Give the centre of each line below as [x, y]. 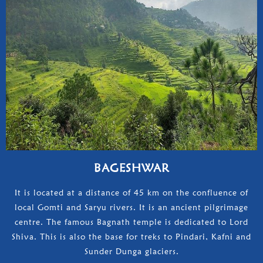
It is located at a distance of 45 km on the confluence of [131, 192]
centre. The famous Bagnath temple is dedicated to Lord [131, 222]
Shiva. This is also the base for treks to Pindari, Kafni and [131, 236]
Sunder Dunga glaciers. [131, 251]
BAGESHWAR [131, 168]
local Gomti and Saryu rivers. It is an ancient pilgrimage [131, 207]
